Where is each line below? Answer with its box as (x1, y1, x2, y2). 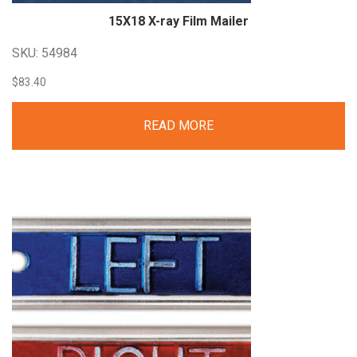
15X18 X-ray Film (108, 13, 210, 29)
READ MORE (143, 117, 214, 133)
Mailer (210, 13, 249, 29)
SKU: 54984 (12, 45, 77, 61)
